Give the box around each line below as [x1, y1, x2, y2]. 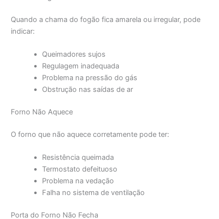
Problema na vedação [42, 176, 114, 186]
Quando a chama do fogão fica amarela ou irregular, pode [11, 15, 201, 24]
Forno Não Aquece [11, 108, 73, 117]
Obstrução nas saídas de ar [42, 85, 133, 94]
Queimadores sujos [42, 50, 106, 59]
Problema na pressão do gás [42, 73, 138, 83]
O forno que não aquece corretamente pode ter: [11, 130, 170, 139]
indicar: [11, 27, 35, 36]
